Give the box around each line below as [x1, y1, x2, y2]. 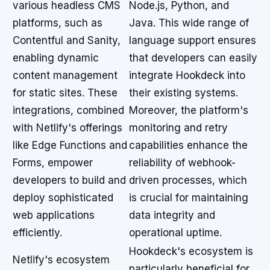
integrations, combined [13, 104, 124, 116]
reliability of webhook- [129, 157, 236, 169]
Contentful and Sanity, [13, 34, 121, 46]
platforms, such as [13, 17, 102, 29]
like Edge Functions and [13, 139, 127, 151]
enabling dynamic [13, 52, 99, 64]
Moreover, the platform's [129, 104, 248, 116]
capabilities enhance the [129, 139, 248, 151]
